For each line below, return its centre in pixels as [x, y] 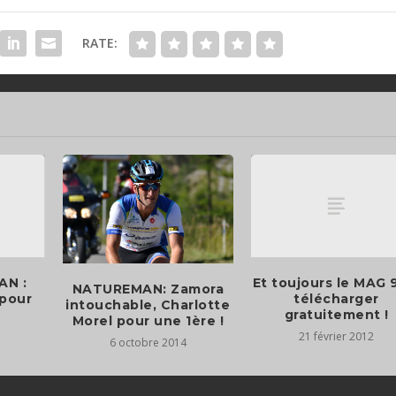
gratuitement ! [336, 314]
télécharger [336, 298]
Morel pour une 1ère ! [148, 321]
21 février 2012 [337, 336]
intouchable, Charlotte [148, 305]
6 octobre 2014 [148, 343]
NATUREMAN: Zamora [148, 289]
